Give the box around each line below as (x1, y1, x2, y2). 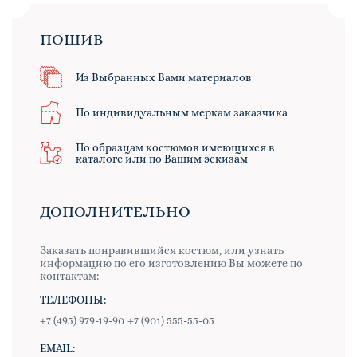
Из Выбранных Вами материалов (76, 71, 252, 84)
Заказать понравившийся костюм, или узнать (40, 244, 284, 257)
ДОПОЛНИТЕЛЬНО (40, 202, 190, 222)
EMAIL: (40, 342, 75, 355)
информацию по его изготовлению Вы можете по (40, 257, 303, 270)
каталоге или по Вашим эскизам (76, 152, 248, 166)
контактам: (40, 269, 99, 283)
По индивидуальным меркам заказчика (76, 106, 288, 120)
